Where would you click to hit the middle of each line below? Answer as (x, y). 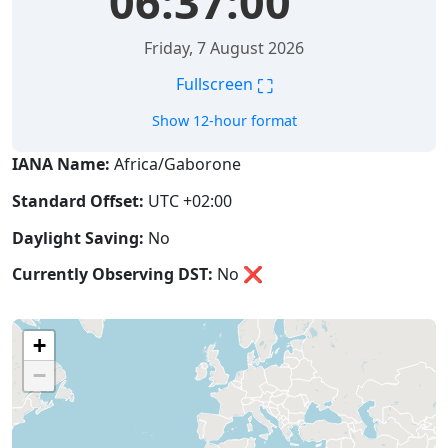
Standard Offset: (78, 200)
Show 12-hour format (224, 120)
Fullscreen (216, 84)
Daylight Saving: (78, 237)
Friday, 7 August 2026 (224, 48)
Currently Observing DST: (112, 274)
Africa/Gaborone (175, 164)
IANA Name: (61, 164)
